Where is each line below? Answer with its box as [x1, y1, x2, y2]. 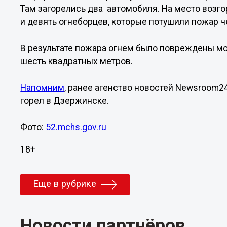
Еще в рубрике [33, 178, 97, 190]
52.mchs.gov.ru [46, 122, 107, 132]
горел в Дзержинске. [20, 96, 109, 106]
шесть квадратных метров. [20, 56, 133, 66]
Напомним [20, 83, 65, 93]
